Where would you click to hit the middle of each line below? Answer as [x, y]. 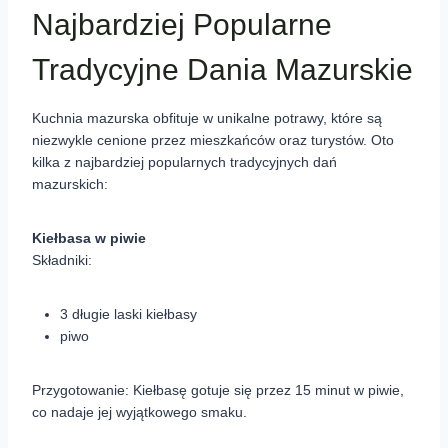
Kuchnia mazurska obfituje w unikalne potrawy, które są [207, 118]
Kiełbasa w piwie [89, 238]
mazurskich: [70, 184]
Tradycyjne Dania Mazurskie [222, 70]
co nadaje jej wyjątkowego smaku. [139, 412]
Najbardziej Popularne [182, 25]
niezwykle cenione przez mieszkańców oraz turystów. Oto [213, 140]
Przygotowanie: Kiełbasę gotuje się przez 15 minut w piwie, [218, 390]
